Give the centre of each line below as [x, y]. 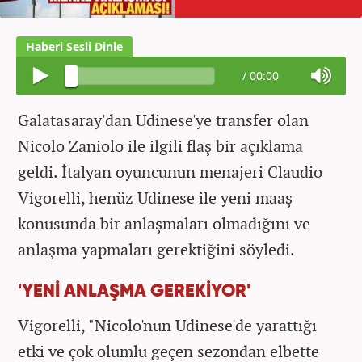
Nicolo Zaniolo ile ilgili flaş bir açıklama [160, 145]
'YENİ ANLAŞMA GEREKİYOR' [134, 291]
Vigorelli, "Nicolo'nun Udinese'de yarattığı [167, 325]
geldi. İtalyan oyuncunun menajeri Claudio [170, 171]
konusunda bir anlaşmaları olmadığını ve [164, 223]
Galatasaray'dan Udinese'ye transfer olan [163, 120]
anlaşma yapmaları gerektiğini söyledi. [156, 249]
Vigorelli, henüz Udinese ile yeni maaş [155, 197]
